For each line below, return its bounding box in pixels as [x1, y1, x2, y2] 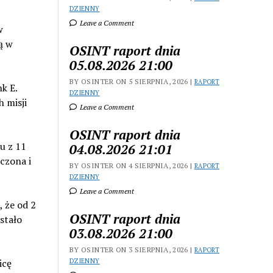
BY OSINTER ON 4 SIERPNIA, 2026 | [69, 161, 194, 170]
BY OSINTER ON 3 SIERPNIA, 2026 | [69, 245, 194, 254]
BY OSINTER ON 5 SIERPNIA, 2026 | [69, 77, 194, 86]
